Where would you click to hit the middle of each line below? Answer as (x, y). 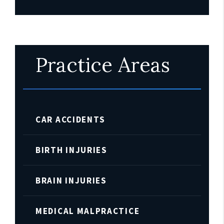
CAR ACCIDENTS (71, 119)
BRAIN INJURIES (71, 180)
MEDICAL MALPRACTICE (88, 211)
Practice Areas (103, 65)
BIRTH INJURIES (71, 150)
